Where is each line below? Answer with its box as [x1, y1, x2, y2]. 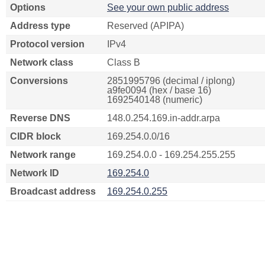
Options [10, 2, 46, 12]
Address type [10, 21, 70, 31]
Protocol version [10, 39, 85, 49]
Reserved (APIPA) [107, 21, 184, 31]
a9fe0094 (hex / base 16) [107, 85, 211, 95]
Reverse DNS [10, 113, 70, 123]
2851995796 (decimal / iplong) [107, 76, 235, 86]
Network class [10, 57, 73, 67]
